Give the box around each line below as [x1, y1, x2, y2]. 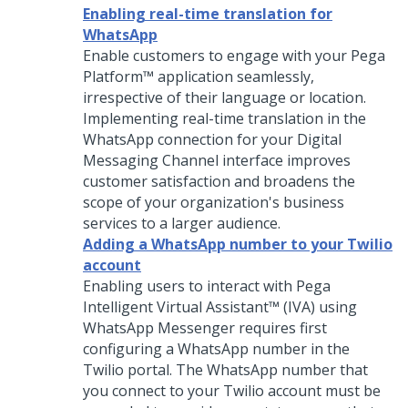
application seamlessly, [154, 66, 314, 87]
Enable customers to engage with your [83, 46, 351, 66]
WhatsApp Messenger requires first [83, 318, 327, 338]
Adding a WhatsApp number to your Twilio [83, 234, 393, 254]
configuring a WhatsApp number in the [83, 339, 350, 359]
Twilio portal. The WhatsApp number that [83, 360, 368, 380]
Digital [297, 129, 342, 149]
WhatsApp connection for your [83, 129, 297, 149]
